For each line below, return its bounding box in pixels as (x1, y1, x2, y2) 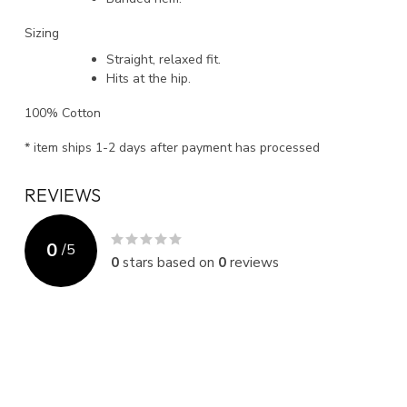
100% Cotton (25, 104, 104, 122)
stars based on (119, 252, 218, 272)
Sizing (25, 24, 59, 42)
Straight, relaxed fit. (106, 51, 221, 69)
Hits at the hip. (106, 70, 191, 88)
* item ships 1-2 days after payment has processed (25, 138, 323, 156)
